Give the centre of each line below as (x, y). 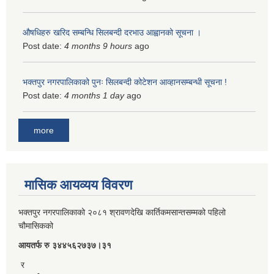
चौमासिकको (37, 225)
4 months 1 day (94, 96)
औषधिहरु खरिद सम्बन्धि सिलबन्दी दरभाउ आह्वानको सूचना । (112, 33)
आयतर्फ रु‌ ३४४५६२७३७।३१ (65, 245)
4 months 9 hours (98, 46)
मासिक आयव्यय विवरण (78, 185)
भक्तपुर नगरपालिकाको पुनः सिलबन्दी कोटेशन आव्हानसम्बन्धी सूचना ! (125, 82)
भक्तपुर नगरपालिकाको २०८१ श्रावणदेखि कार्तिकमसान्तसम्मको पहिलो (122, 212)
